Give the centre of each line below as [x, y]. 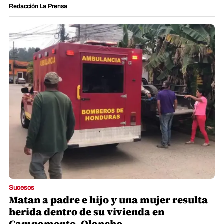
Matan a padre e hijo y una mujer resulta [108, 200]
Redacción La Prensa [38, 7]
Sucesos [22, 188]
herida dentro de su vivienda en [87, 212]
